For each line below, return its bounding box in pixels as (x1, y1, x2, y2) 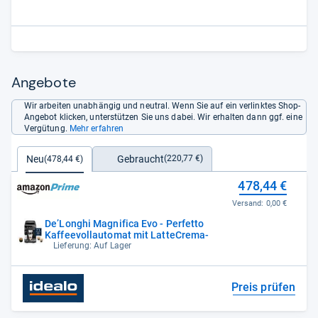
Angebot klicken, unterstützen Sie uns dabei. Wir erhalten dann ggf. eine (23, 111, 302, 122)
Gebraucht (117, 153, 165, 165)
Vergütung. (23, 123, 70, 133)
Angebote (11, 72, 76, 92)
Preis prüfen (231, 280, 295, 294)
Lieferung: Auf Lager (53, 240, 132, 251)
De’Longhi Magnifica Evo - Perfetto (45, 217, 204, 229)
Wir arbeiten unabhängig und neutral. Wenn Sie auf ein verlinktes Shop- (23, 100, 301, 111)
